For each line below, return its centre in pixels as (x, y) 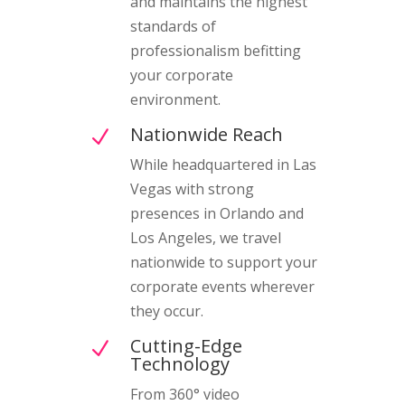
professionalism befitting (215, 50)
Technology (179, 363)
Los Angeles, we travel (205, 237)
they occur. (166, 311)
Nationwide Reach (206, 134)
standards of (173, 26)
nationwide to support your (223, 262)
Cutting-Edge (186, 345)
